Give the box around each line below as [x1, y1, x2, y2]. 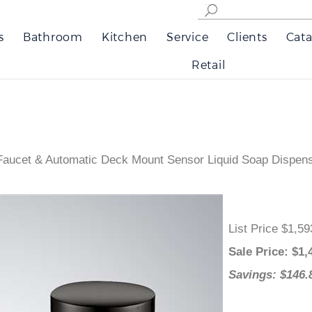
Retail [191, 58, 226, 71]
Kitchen [101, 30, 148, 43]
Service [166, 30, 209, 43]
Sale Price [244, 245, 300, 258]
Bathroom [22, 30, 83, 43]
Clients [227, 30, 267, 43]
